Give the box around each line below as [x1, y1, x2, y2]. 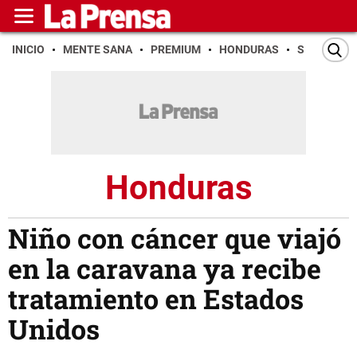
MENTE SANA [63, 43, 132, 56]
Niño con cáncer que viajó [8, 220, 341, 257]
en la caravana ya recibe [8, 250, 321, 287]
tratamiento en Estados [8, 280, 304, 317]
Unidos [8, 311, 100, 347]
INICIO [12, 43, 45, 56]
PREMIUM [151, 43, 201, 56]
